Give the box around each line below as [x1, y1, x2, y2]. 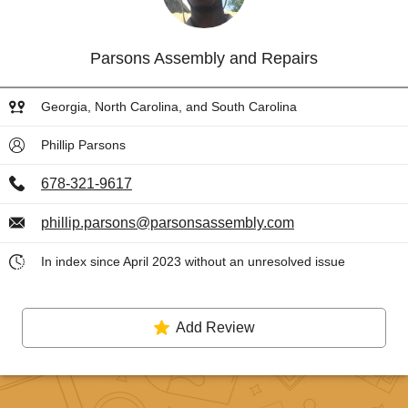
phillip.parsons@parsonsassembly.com [41, 215, 294, 230]
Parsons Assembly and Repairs [90, 49, 318, 67]
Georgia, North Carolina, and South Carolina [41, 99, 297, 114]
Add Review [175, 320, 255, 335]
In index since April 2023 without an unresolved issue [41, 254, 345, 269]
